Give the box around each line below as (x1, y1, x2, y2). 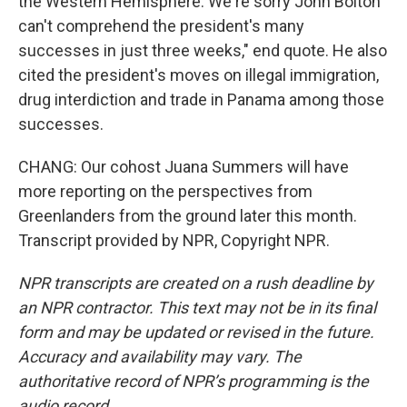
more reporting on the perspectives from (18, 182, 313, 201)
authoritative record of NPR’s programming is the (18, 372, 369, 391)
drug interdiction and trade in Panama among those (18, 90, 384, 109)
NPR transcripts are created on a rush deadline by (18, 273, 373, 293)
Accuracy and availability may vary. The (18, 347, 302, 366)
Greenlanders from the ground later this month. (18, 206, 357, 225)
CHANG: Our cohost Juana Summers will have (18, 157, 349, 176)
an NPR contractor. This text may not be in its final (18, 298, 376, 317)
